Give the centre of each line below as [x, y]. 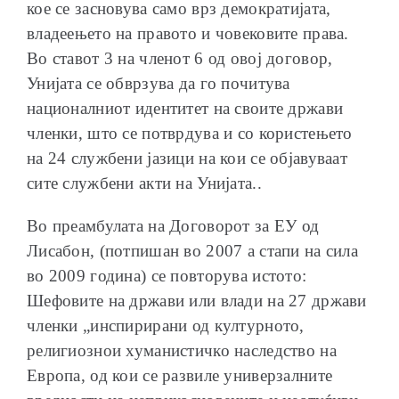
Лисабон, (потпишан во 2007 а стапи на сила [192, 250]
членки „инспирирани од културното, [166, 325]
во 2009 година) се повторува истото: [167, 275]
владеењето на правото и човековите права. [188, 33]
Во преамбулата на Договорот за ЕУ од [173, 225]
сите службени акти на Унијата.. [144, 183]
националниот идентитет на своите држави [185, 108]
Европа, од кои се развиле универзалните [180, 375]
